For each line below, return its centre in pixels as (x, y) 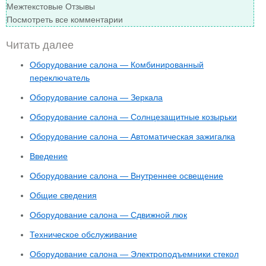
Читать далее (40, 45)
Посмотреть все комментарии (65, 20)
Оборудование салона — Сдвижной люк (108, 215)
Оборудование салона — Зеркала (96, 97)
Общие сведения (63, 195)
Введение (49, 156)
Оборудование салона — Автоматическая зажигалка (132, 137)
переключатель (60, 78)
